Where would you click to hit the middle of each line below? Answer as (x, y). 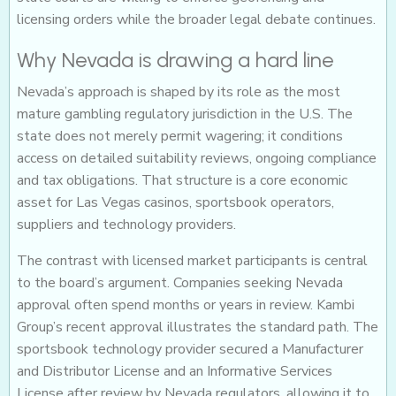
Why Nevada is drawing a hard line (175, 60)
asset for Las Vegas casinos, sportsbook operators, (175, 203)
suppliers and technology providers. (126, 225)
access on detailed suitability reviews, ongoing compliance (197, 159)
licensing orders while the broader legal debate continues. (196, 20)
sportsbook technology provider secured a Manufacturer (190, 350)
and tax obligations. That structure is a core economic (182, 181)
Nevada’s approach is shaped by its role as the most (179, 92)
